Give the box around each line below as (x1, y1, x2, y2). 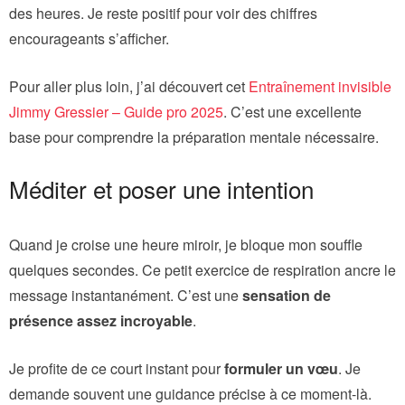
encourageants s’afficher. (9, 27, 169, 49)
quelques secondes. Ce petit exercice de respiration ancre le (9, 259, 396, 280)
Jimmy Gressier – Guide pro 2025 (9, 100, 223, 122)
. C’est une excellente (223, 100, 362, 122)
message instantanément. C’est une (9, 284, 242, 306)
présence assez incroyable (9, 309, 193, 331)
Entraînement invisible (249, 75, 391, 97)
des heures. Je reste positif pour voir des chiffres (9, 2, 317, 24)
